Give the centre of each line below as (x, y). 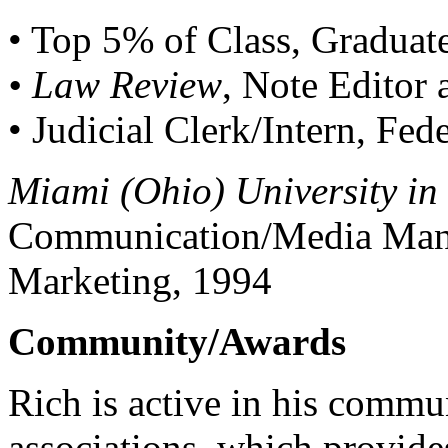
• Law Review (115, 84)
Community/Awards (177, 341)
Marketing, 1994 (140, 280)
